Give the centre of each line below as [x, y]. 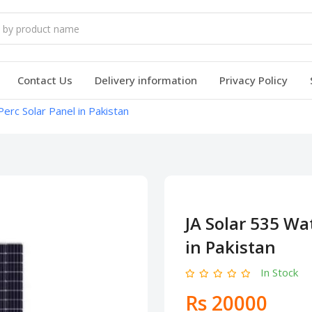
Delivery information [146, 80]
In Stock [279, 273]
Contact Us [45, 80]
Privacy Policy [253, 80]
